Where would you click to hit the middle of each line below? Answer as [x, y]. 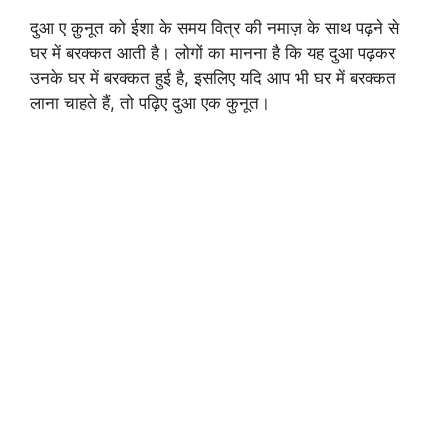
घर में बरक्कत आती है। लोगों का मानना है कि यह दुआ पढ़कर [212, 52]
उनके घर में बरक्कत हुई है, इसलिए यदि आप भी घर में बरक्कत [213, 77]
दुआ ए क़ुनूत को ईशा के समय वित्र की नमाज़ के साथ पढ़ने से [214, 27]
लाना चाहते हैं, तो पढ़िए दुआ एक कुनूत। [150, 102]
